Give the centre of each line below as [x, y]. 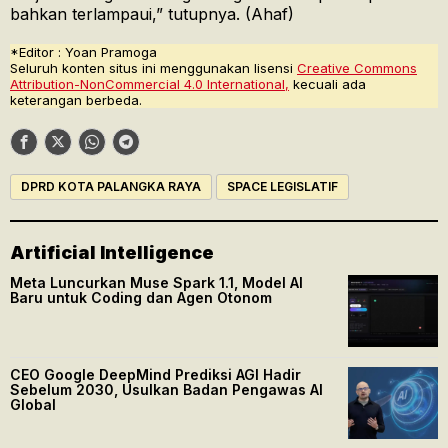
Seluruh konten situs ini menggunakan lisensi [153, 68]
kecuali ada [327, 84]
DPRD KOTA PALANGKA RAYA [111, 187]
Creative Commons [357, 68]
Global [33, 405]
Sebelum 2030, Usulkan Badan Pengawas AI [166, 390]
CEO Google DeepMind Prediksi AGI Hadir [155, 375]
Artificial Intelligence [112, 253]
